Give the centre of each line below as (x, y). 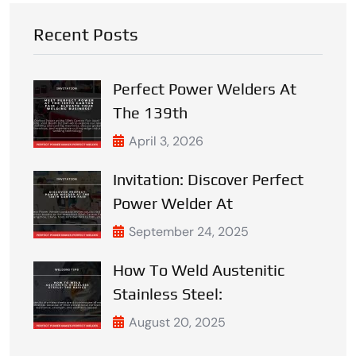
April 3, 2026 (166, 141)
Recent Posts (86, 34)
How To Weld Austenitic (199, 269)
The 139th (150, 112)
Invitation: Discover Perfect (208, 179)
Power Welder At (173, 203)
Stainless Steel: (168, 293)
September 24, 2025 (189, 231)
